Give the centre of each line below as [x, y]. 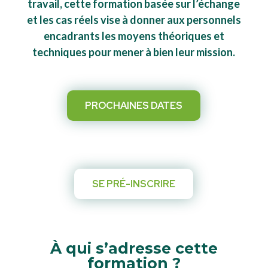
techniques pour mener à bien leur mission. [134, 52]
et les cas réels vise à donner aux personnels [134, 20]
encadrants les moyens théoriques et [134, 36]
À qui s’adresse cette [134, 248]
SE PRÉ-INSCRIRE [134, 184]
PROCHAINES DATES [134, 106]
